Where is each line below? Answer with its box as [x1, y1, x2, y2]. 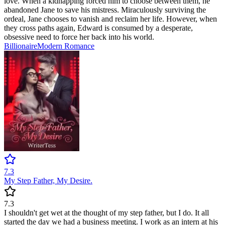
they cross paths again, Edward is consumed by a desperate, [4, 24, 193, 33]
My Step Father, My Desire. [4, 176, 92, 185]
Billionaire [4, 42, 37, 51]
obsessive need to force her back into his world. [4, 33, 154, 42]
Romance [64, 42, 94, 51]
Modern [37, 42, 64, 51]
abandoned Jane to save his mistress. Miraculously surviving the [4, 6, 206, 15]
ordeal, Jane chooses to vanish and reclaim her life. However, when [4, 15, 217, 24]
